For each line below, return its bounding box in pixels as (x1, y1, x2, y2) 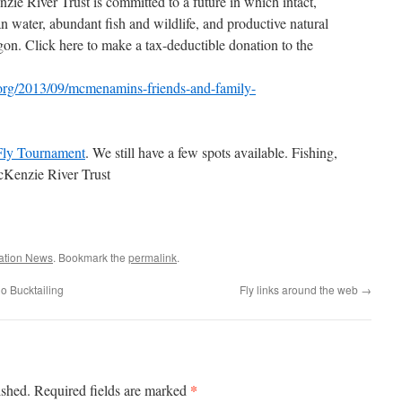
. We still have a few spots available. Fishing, (85, 143, 337, 162)
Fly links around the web (240, 282, 361, 297)
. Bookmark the (53, 249, 128, 265)
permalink (128, 249, 177, 265)
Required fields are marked (34, 380, 190, 399)
